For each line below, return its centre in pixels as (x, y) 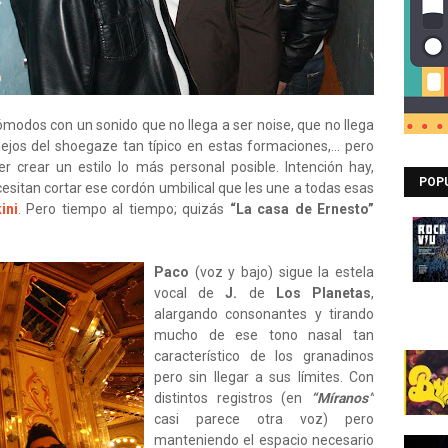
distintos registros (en (232, 398)
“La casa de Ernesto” (301, 209)
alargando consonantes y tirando (264, 314)
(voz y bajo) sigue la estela (281, 272)
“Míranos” (342, 398)
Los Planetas (323, 293)
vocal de (190, 293)
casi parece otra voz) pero (264, 419)
